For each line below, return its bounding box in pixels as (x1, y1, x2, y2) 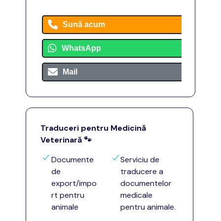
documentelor (120, 178, 172, 188)
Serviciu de (120, 154, 159, 165)
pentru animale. (120, 202, 176, 212)
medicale (120, 190, 152, 200)
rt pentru (51, 190, 84, 200)
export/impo (51, 178, 97, 188)
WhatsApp (62, 44, 101, 52)
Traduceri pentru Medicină (40, 123, 146, 133)
